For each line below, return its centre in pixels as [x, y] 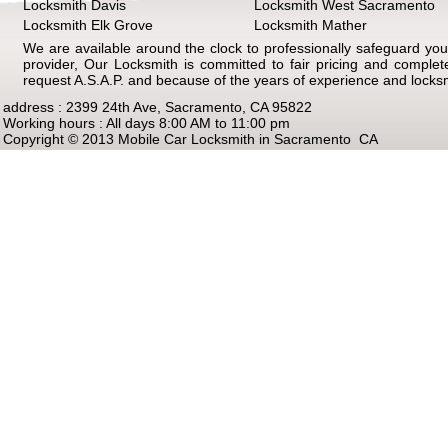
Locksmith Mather [310, 25]
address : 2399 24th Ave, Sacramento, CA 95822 [157, 107]
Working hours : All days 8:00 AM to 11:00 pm [146, 123]
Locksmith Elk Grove [88, 25]
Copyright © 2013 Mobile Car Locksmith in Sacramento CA [190, 139]
